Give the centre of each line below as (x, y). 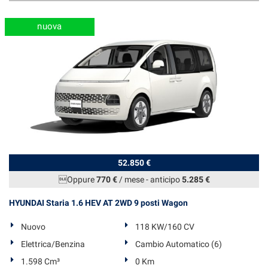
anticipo (166, 179)
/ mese (130, 179)
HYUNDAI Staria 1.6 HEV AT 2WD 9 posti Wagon (98, 202)
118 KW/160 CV (165, 226)
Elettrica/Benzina (53, 244)
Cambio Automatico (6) (179, 244)
